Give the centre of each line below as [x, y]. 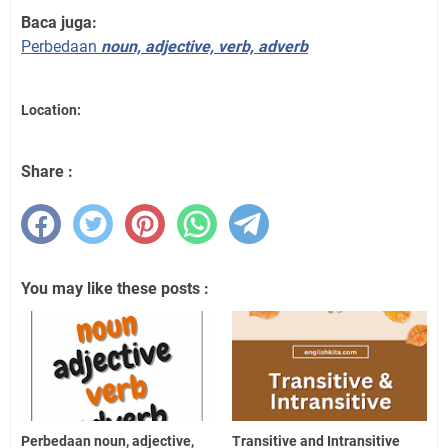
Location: [51, 109]
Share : [47, 172]
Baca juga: [59, 22]
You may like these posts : [115, 289]
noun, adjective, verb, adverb [204, 46]
